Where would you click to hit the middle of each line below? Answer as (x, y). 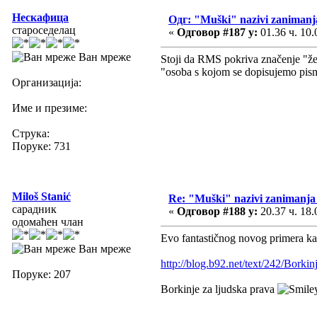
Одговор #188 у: (217, 211)
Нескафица (40, 17)
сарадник (34, 209)
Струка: (31, 133)
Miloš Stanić (41, 196)
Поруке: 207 (41, 274)
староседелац (44, 30)
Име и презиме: (50, 108)
